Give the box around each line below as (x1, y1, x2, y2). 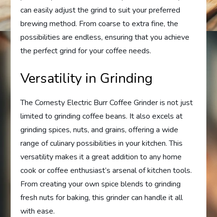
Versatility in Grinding (20, 69, 153, 88)
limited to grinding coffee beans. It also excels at (20, 110, 183, 122)
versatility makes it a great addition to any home (20, 151, 182, 162)
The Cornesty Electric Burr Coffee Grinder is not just (20, 97, 193, 108)
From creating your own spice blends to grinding (20, 178, 181, 189)
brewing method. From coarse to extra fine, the (20, 18, 179, 29)
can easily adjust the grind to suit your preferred (20, 4, 181, 15)
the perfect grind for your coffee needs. (20, 45, 152, 56)
